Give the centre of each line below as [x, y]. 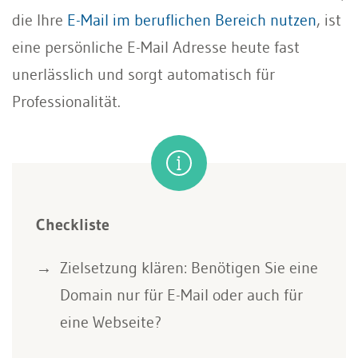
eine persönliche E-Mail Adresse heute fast [156, 47]
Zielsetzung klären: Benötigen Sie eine [189, 267]
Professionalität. [70, 101]
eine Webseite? [111, 322]
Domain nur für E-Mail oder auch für [181, 294]
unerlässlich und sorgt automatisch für [143, 74]
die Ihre [40, 20]
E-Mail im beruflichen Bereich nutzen [192, 20]
